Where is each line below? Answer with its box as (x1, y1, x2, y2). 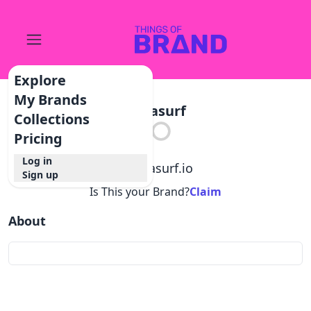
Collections (14, 110, 90, 128)
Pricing (14, 129, 63, 148)
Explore (14, 71, 67, 90)
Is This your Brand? (90, 184, 190, 199)
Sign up (22, 168, 59, 181)
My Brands (14, 90, 87, 109)
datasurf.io (129, 160, 193, 176)
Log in (22, 154, 53, 167)
